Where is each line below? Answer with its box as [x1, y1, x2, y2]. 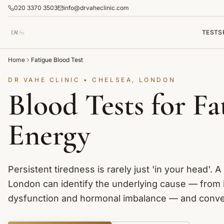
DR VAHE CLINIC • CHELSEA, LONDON [8, 76, 176, 83]
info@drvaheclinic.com [63, 4, 129, 11]
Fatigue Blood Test [31, 56, 83, 63]
